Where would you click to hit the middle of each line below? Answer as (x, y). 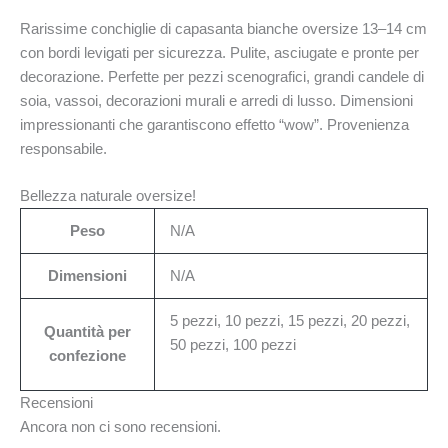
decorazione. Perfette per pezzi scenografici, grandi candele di (222, 77)
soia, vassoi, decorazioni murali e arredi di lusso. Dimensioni (216, 101)
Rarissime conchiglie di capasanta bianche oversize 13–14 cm (223, 29)
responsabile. (63, 149)
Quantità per (87, 332)
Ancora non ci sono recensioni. (120, 427)
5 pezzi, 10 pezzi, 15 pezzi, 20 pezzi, (289, 321)
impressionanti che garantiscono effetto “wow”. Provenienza (214, 125)
